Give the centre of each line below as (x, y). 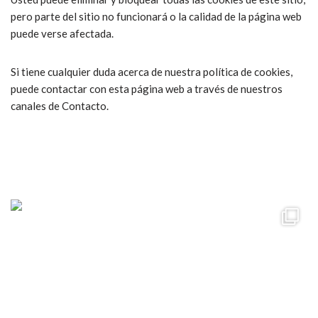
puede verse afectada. (62, 34)
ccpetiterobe (78, 165)
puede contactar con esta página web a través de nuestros (147, 89)
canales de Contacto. (60, 106)
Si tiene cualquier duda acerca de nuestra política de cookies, (152, 72)
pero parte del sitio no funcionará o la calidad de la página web (156, 17)
